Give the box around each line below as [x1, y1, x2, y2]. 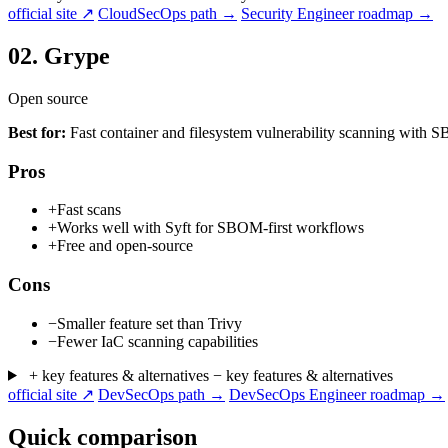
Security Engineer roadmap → [241, 5, 433, 23]
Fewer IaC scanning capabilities [57, 332, 258, 350]
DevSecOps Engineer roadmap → [229, 385, 445, 403]
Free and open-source [57, 237, 193, 255]
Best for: [8, 123, 66, 141]
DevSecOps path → [98, 385, 225, 403]
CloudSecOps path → [98, 5, 237, 23]
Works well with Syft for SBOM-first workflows [57, 219, 364, 237]
